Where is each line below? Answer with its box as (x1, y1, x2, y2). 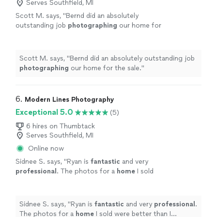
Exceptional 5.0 (15, 108, 73, 117)
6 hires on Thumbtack (26, 122, 95, 131)
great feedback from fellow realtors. (15, 186, 130, 195)
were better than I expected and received (15, 177, 146, 186)
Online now (28, 144, 64, 153)
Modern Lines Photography (25, 95, 114, 104)
